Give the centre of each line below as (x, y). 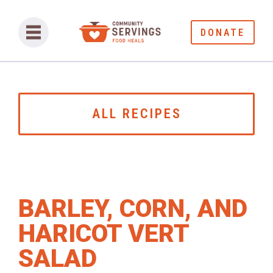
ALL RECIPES (136, 114)
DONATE (223, 32)
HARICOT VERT (104, 233)
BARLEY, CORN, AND (133, 208)
